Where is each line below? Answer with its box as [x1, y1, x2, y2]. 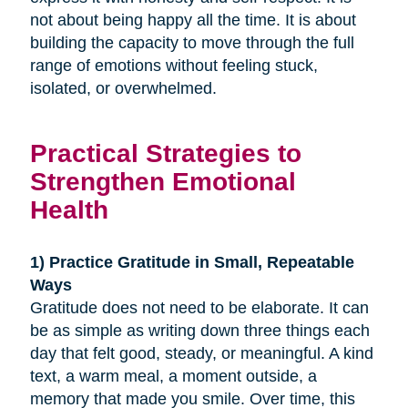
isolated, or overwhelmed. [29, 78, 217, 97]
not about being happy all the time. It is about [29, 10, 356, 29]
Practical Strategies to [29, 138, 301, 168]
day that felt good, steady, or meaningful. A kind [29, 343, 373, 362]
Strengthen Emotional [29, 166, 296, 196]
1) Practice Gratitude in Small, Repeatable [29, 252, 354, 271]
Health [29, 194, 108, 224]
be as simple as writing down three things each [29, 321, 370, 340]
